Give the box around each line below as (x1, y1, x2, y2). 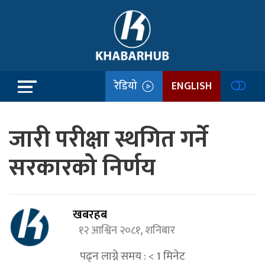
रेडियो (114, 77, 142, 95)
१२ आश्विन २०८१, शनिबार (79, 222, 180, 240)
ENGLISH (172, 77, 212, 95)
